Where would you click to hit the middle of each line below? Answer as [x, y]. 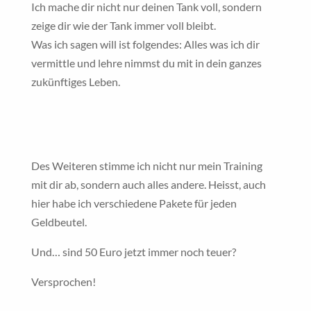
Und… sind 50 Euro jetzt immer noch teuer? [133, 252]
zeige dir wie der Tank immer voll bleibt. [123, 25]
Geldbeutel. [59, 222]
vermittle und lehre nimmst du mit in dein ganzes [146, 63]
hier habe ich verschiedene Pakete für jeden [134, 203]
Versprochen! [63, 281]
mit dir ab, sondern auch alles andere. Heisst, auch [148, 184]
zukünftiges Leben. [75, 82]
